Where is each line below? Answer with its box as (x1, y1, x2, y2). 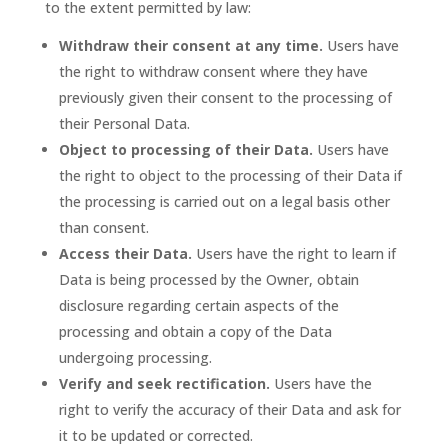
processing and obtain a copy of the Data (58, 322, 332, 341)
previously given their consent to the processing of (58, 88, 392, 107)
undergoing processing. (58, 348, 212, 367)
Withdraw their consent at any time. (58, 36, 323, 55)
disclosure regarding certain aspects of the (58, 296, 339, 315)
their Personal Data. (58, 114, 190, 133)
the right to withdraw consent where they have (58, 62, 368, 81)
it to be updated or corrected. (58, 426, 253, 445)
